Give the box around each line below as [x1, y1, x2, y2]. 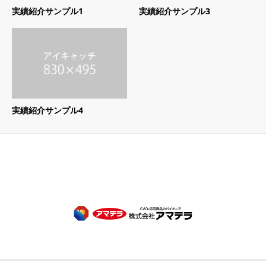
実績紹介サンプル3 [139, 5, 210, 17]
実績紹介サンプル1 [12, 5, 83, 17]
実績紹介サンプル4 [12, 104, 83, 116]
